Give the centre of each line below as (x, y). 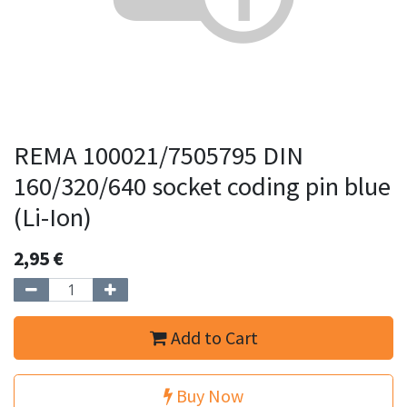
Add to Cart (212, 338)
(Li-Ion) (53, 217)
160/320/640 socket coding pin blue (202, 186)
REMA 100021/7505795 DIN (159, 155)
